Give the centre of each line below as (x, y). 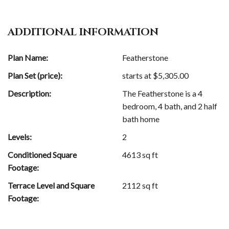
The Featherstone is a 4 (163, 94)
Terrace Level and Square (51, 186)
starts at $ (140, 76)
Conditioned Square (42, 155)
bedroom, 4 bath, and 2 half (170, 106)
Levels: (20, 137)
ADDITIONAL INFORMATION (83, 32)
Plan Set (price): (35, 76)
